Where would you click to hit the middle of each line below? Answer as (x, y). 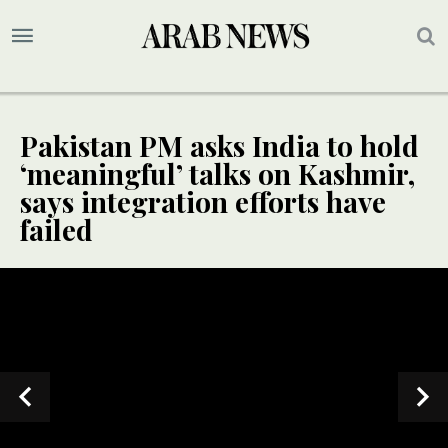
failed (56, 230)
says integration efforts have (203, 202)
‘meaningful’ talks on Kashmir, (217, 174)
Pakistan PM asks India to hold (219, 146)
